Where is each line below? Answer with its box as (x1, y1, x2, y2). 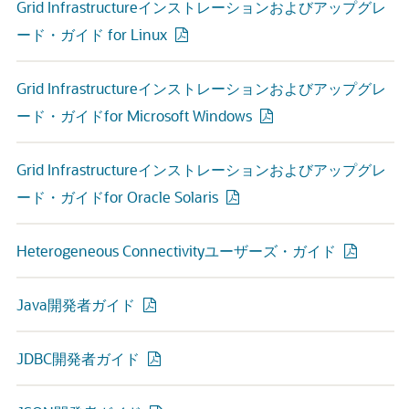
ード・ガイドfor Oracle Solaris (16, 187, 218, 206)
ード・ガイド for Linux (16, 25, 167, 44)
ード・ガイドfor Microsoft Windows (16, 106, 252, 125)
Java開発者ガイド (16, 295, 135, 314)
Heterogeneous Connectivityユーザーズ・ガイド (16, 241, 336, 260)
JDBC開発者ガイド (16, 349, 140, 368)
